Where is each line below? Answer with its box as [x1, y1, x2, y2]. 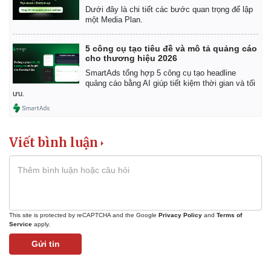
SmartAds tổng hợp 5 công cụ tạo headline [85, 68, 236, 77]
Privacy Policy [158, 211, 202, 218]
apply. [32, 220, 50, 227]
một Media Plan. [85, 15, 143, 24]
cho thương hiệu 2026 [85, 53, 177, 63]
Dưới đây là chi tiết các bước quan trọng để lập [85, 4, 253, 14]
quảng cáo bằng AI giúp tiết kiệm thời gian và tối [85, 78, 255, 88]
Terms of [217, 211, 242, 218]
